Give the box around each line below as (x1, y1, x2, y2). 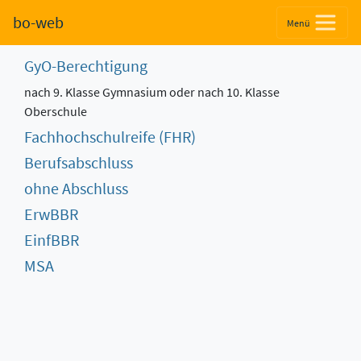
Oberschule (24, 103, 87, 119)
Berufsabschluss (24, 152, 133, 172)
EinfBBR (24, 230, 79, 250)
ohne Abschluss (24, 178, 128, 198)
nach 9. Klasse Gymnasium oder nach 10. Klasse (24, 84, 280, 100)
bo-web (13, 12, 64, 32)
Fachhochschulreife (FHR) (24, 127, 196, 147)
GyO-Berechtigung (24, 56, 147, 76)
